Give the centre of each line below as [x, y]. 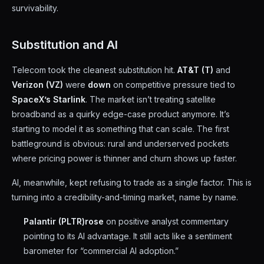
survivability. [35, 8]
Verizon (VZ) [37, 85]
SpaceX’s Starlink [49, 99]
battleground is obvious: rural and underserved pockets [121, 143]
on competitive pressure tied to [173, 85]
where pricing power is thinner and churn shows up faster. [124, 158]
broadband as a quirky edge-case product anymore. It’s [121, 114]
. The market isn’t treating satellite [151, 99]
